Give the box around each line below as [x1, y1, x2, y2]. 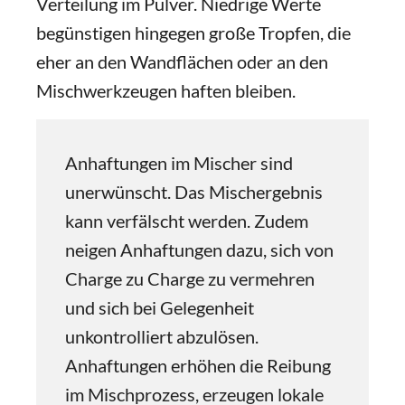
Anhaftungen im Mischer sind [65, 152, 293, 174]
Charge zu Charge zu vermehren [65, 268, 315, 289]
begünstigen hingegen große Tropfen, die [36, 22, 351, 43]
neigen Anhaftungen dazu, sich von [65, 239, 334, 260]
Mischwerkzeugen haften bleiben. [36, 80, 296, 101]
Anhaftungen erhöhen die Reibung [65, 354, 331, 376]
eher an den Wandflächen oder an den [36, 51, 328, 72]
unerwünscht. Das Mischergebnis [65, 181, 323, 202]
